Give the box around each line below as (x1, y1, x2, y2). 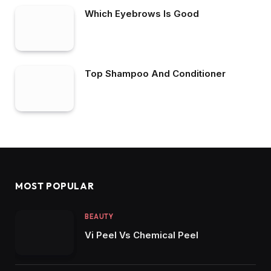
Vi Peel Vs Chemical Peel (85, 229, 198, 241)
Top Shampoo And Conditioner (85, 68, 226, 80)
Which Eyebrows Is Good (85, 7, 199, 19)
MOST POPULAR (15, 180, 94, 192)
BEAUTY (85, 212, 114, 221)
